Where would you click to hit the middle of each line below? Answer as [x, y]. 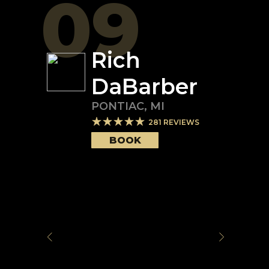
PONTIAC [118, 106]
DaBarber [144, 86]
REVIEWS [180, 122]
